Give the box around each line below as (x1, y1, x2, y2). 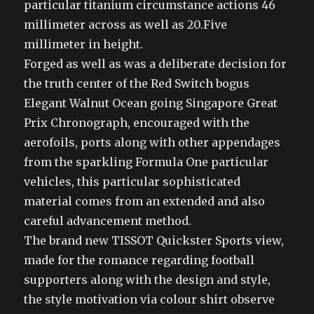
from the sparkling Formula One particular (24, 155, 269, 169)
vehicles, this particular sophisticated (24, 175, 241, 189)
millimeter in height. (24, 37, 144, 51)
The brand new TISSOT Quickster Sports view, (24, 233, 285, 247)
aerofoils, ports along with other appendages (24, 135, 281, 149)
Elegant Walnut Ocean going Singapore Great (24, 96, 278, 110)
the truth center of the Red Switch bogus (24, 76, 250, 90)
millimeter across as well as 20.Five (24, 18, 228, 32)
